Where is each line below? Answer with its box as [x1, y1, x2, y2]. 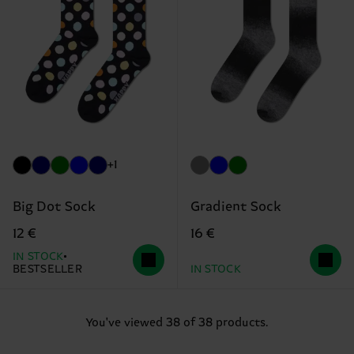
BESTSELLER [13, 263, 82, 277]
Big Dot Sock [13, 199, 96, 216]
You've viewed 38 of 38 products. [85, 316, 269, 330]
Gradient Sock [190, 199, 281, 216]
